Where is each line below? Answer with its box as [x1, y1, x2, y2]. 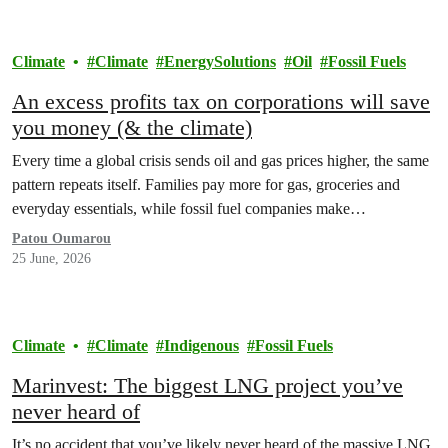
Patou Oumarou [12, 231, 111, 247]
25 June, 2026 [12, 251, 91, 267]
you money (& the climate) [12, 115, 252, 141]
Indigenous [164, 337, 239, 355]
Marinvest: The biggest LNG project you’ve [12, 373, 403, 399]
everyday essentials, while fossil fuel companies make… [12, 200, 366, 218]
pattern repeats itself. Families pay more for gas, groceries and [12, 176, 400, 194]
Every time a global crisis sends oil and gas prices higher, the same [12, 152, 429, 170]
